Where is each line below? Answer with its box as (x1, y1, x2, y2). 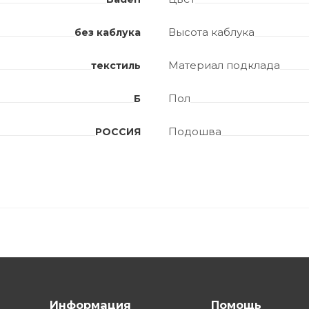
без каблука (74, 26, 141, 39)
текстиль (91, 59, 141, 72)
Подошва (168, 125, 221, 139)
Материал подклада (168, 59, 280, 72)
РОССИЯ (95, 126, 141, 139)
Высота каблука (168, 26, 255, 39)
